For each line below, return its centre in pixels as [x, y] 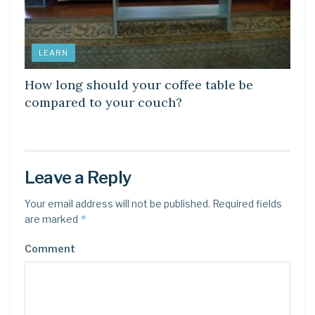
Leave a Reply [78, 177]
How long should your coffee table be [139, 84]
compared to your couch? [103, 102]
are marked [52, 219]
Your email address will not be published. [117, 203]
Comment [50, 248]
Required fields [246, 203]
